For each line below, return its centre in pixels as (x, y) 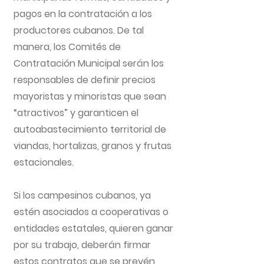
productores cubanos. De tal (79, 30)
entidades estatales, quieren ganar (93, 228)
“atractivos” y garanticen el (76, 113)
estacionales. (44, 162)
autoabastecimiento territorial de (90, 129)
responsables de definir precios (85, 80)
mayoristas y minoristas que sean (90, 96)
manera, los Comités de (67, 47)
